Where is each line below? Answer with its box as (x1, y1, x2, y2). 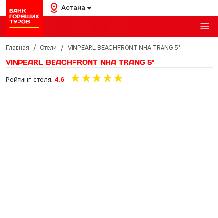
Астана (61, 3, 85, 12)
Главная (5, 44, 29, 52)
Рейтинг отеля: (5, 75, 54, 84)
